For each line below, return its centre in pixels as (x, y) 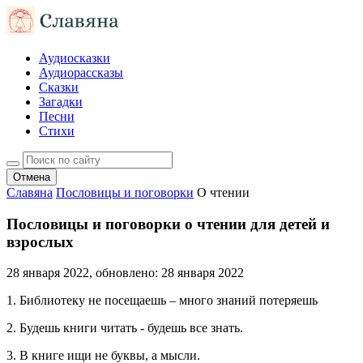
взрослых (40, 241)
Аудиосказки (75, 58)
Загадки (61, 102)
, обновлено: (125, 273)
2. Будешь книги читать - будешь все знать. (125, 328)
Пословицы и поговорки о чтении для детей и (168, 224)
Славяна (30, 192)
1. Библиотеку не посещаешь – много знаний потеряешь (162, 301)
